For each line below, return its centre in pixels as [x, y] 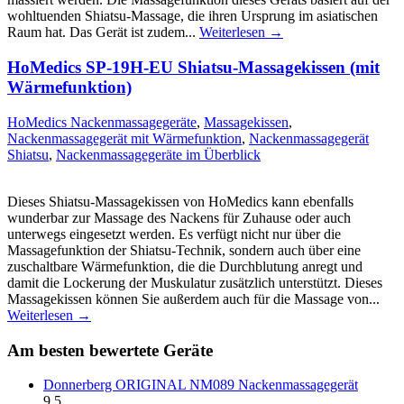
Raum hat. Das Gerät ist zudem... [103, 32]
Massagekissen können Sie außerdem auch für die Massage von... [193, 298]
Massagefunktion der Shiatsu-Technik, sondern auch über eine [184, 250]
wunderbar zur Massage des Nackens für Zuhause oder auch [179, 217]
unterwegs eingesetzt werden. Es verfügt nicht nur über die [174, 234]
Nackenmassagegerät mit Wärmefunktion [124, 138]
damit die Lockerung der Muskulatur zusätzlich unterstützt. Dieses [195, 282]
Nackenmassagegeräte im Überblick [158, 154]
